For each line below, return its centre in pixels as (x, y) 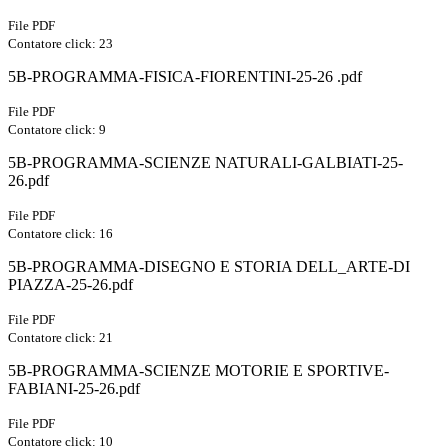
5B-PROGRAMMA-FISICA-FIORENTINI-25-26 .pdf (185, 77)
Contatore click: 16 (60, 234)
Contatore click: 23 (60, 44)
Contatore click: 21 (60, 338)
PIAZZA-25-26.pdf (70, 285)
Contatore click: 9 (57, 130)
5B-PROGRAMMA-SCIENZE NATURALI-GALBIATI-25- (205, 163)
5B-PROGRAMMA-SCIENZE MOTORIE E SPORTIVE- (198, 371)
